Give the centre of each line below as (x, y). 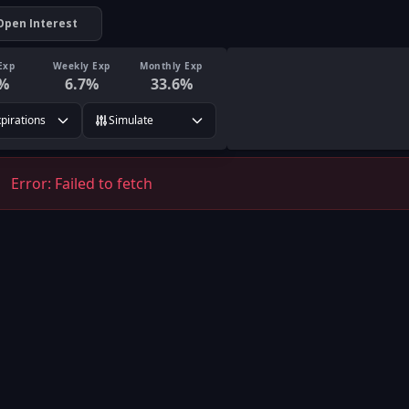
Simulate (131, 120)
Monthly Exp (171, 65)
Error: (33, 184)
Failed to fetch (104, 184)
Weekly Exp (81, 65)
